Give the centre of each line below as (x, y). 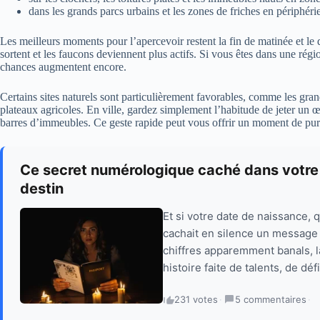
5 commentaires (271, 299)
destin (42, 188)
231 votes (196, 299)
